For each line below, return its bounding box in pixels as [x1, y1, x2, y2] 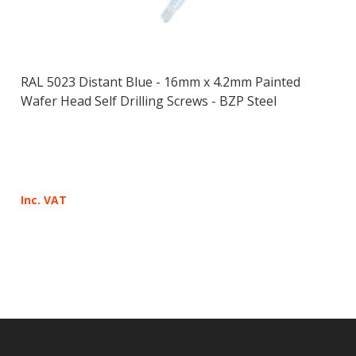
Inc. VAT [20, 192, 67, 208]
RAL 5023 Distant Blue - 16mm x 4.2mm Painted [20, 73, 300, 91]
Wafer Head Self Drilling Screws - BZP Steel [20, 92, 277, 110]
